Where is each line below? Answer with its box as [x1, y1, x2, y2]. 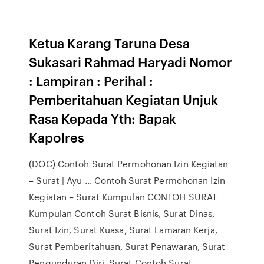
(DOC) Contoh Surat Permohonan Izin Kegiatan [29, 157, 229, 170]
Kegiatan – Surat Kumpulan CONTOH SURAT [29, 190, 218, 203]
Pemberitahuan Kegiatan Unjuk [29, 90, 219, 108]
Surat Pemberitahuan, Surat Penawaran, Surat [29, 240, 226, 253]
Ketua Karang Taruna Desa [29, 34, 190, 52]
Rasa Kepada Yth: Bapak [29, 109, 177, 127]
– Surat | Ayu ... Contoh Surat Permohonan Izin [29, 174, 225, 187]
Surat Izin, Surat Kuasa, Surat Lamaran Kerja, [29, 223, 217, 236]
